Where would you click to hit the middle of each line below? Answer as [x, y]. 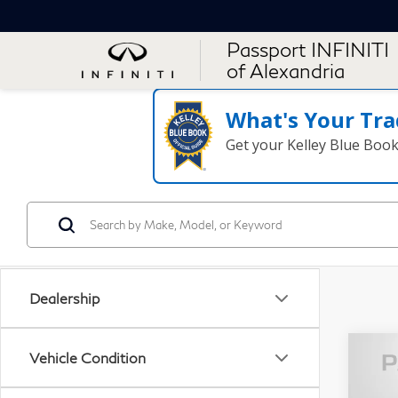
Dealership [64, 298]
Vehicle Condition [88, 358]
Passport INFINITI [308, 49]
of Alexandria [286, 71]
